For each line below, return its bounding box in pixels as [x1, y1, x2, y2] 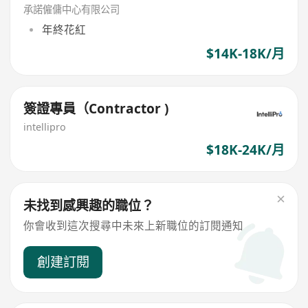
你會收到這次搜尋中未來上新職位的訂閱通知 [23, 217, 244, 233]
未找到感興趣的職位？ [23, 196, 155, 214]
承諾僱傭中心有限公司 [23, 3, 120, 16]
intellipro [23, 120, 67, 134]
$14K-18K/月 [206, 44, 285, 63]
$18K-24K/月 [206, 141, 285, 159]
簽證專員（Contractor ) [23, 99, 169, 118]
